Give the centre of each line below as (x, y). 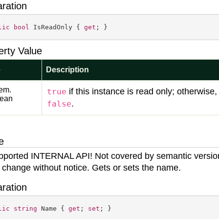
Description (67, 70)
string (25, 208)
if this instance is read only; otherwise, (142, 91)
